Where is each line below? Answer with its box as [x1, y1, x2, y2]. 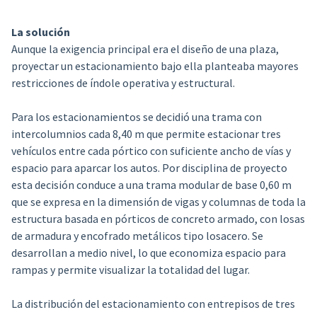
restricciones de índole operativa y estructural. [11, 76, 235, 91]
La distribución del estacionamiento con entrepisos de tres [11, 296, 295, 311]
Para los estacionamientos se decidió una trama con [11, 110, 262, 125]
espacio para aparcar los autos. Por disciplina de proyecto [11, 161, 287, 175]
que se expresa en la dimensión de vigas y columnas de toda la [11, 195, 306, 209]
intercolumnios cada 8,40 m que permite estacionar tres [11, 127, 281, 142]
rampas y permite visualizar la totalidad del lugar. [11, 263, 250, 277]
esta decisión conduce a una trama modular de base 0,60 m [11, 178, 292, 192]
